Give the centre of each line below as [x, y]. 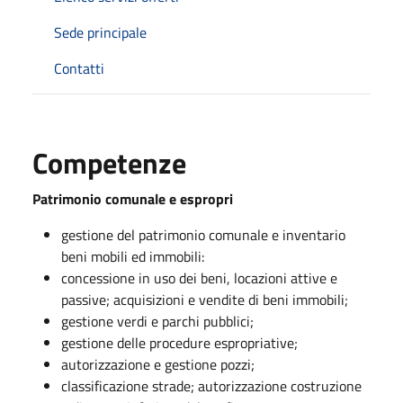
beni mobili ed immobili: [133, 256]
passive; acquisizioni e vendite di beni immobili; [205, 299]
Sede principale [100, 32]
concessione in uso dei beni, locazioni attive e [199, 278]
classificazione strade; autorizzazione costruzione [211, 385]
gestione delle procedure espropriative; [179, 342]
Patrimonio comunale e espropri [133, 198]
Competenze [109, 162]
